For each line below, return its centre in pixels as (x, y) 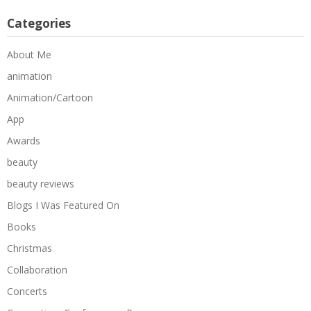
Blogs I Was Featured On (63, 205)
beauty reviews (41, 183)
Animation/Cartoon (50, 97)
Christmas (30, 248)
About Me (29, 54)
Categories (39, 23)
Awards (24, 140)
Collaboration (37, 269)
